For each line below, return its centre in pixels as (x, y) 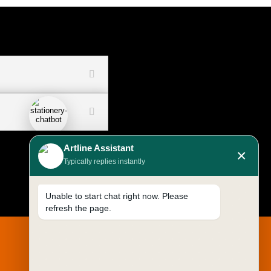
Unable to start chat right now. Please (117, 196)
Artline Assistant (99, 148)
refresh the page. (78, 208)
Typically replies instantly (104, 162)
